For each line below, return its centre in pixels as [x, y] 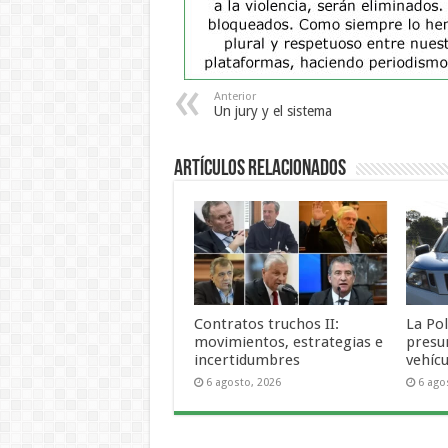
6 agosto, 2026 [243, 382]
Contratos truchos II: [266, 323]
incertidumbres [246, 359]
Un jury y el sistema [272, 111]
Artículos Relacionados [259, 170]
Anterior [234, 97]
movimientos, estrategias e [288, 341]
